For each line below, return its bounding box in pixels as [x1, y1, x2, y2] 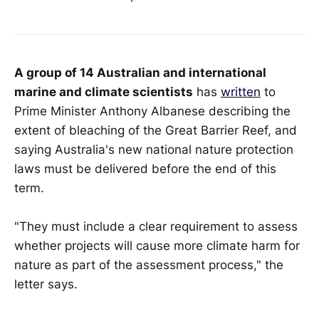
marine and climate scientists [14, 85, 193, 100]
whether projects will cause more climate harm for [14, 239, 300, 253]
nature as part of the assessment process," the [14, 258, 283, 273]
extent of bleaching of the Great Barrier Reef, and [14, 123, 297, 138]
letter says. [14, 277, 78, 292]
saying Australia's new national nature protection [14, 142, 293, 157]
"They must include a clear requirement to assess [14, 219, 298, 234]
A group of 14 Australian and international [14, 66, 266, 80]
